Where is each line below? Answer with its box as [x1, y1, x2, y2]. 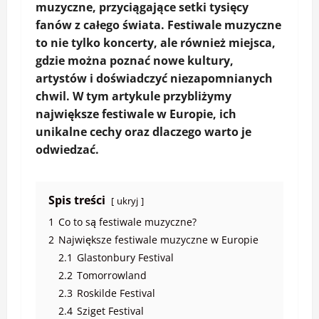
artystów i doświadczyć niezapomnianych [36, 70, 273, 87]
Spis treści [48, 192, 105, 209]
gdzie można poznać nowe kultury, [36, 53, 234, 69]
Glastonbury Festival [77, 251, 174, 265]
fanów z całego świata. [36, 17, 167, 33]
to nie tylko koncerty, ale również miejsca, [36, 35, 276, 51]
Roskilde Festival [77, 286, 155, 300]
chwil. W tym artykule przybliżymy [36, 88, 231, 105]
